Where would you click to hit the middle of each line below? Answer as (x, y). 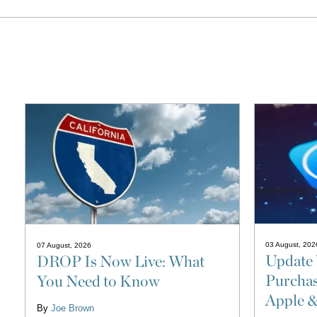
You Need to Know (98, 281)
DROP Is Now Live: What (120, 261)
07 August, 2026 (64, 246)
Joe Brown (72, 309)
